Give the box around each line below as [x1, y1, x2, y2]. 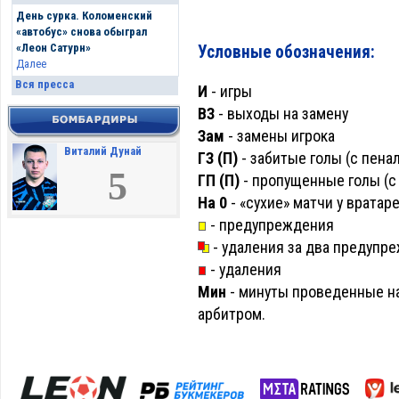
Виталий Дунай [64, 144, 142, 159]
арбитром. [198, 305, 265, 323]
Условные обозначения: [198, 42, 375, 62]
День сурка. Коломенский [15, 9, 152, 23]
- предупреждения [207, 216, 334, 234]
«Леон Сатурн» [15, 41, 91, 55]
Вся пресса [14, 77, 74, 92]
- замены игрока [224, 126, 335, 145]
